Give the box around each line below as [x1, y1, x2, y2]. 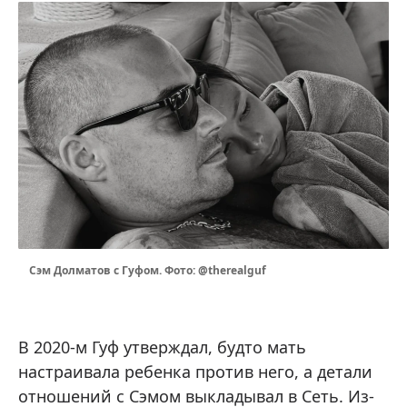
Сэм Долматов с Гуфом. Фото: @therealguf [29, 263, 266, 279]
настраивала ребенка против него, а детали [18, 361, 372, 383]
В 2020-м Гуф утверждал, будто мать [18, 336, 306, 359]
